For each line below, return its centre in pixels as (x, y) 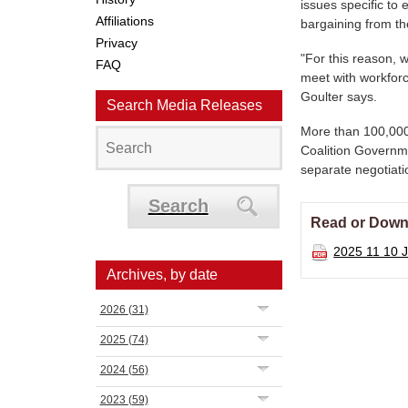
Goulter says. (339, 97)
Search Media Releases (184, 105)
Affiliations (124, 21)
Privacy (116, 43)
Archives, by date (162, 275)
